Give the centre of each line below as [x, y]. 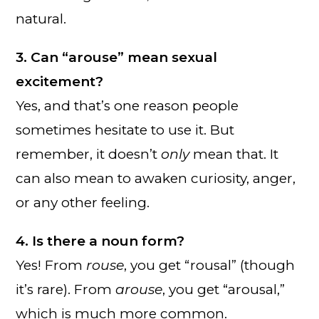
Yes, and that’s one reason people [127, 105]
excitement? [60, 81]
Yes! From [51, 265]
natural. [41, 19]
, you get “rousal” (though [210, 265]
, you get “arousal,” [224, 289]
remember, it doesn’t [89, 154]
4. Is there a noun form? [100, 241]
